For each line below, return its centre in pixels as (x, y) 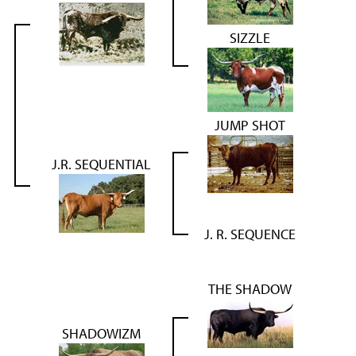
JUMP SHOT (250, 125)
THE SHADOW (250, 288)
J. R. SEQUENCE (250, 234)
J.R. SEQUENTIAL (101, 164)
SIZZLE (250, 37)
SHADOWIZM (101, 333)
